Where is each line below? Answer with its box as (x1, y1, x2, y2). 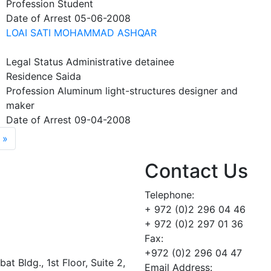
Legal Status (6, 56, 63, 68)
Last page (7, 132, 53, 144)
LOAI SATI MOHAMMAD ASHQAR (6, 27, 157, 39)
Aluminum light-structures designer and (57, 85, 238, 97)
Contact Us (145, 159, 248, 183)
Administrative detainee (66, 56, 174, 68)
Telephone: (145, 189, 194, 201)
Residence (6, 70, 53, 82)
